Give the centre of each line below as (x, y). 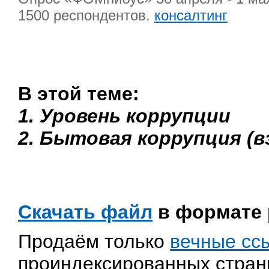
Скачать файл (85, 212)
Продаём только (94, 241)
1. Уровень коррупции (124, 116)
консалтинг (191, 15)
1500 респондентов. (86, 15)
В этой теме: (79, 93)
